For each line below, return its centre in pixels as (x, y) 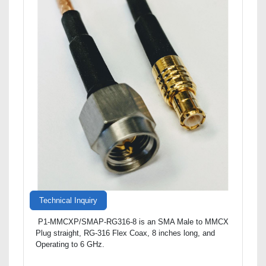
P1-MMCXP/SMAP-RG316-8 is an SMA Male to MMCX (132, 221)
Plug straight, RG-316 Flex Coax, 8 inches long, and (125, 233)
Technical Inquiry (68, 200)
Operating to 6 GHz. (70, 244)
